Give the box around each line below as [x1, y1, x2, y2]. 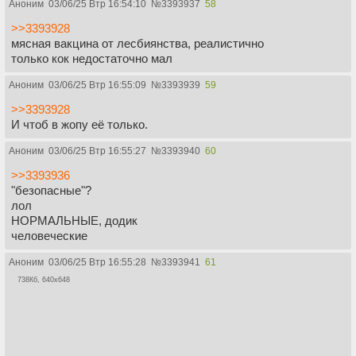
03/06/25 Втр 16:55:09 [48, 79, 146, 91]
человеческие [11, 228, 87, 242]
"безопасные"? [11, 183, 91, 197]
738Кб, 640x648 [17, 275, 70, 284]
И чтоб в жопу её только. [11, 117, 148, 131]
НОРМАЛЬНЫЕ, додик [11, 213, 137, 227]
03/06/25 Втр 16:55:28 [48, 256, 146, 268]
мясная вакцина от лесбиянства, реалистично [11, 36, 264, 50]
